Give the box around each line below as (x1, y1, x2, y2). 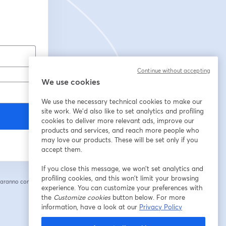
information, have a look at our (41, 202, 139, 211)
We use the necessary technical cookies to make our (41, 97, 202, 106)
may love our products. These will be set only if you (41, 135, 198, 144)
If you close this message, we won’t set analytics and (41, 164, 203, 173)
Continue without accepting (137, 67, 210, 74)
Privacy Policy (139, 202, 182, 211)
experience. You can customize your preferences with (41, 183, 203, 192)
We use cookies (41, 76, 100, 87)
